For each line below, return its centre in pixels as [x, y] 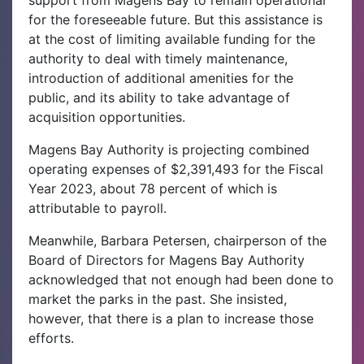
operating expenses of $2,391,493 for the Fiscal [176, 169]
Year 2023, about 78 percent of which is [153, 189]
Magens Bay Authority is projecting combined [169, 150]
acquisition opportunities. [107, 117]
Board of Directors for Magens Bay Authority [167, 260]
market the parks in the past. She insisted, [158, 299]
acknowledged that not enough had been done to [181, 280]
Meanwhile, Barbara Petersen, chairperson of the [178, 241]
